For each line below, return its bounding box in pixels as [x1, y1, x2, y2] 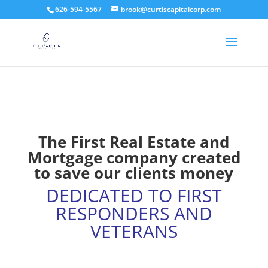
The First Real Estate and [38, 131, 230, 153]
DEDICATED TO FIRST [45, 183, 222, 208]
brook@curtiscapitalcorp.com [121, 4, 221, 14]
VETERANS [90, 219, 178, 243]
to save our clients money [34, 162, 234, 184]
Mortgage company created [27, 147, 240, 168]
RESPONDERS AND [55, 201, 212, 226]
